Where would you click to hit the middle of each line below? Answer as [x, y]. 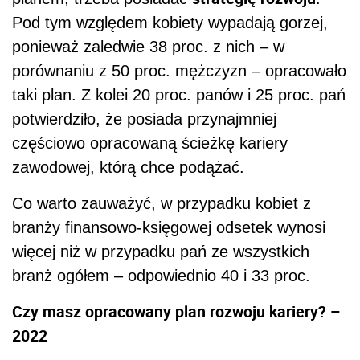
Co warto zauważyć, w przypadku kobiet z [162, 203]
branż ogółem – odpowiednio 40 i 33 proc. [161, 275]
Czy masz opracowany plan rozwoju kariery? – [176, 311]
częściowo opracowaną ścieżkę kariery [150, 143]
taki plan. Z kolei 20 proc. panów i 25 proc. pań [179, 94]
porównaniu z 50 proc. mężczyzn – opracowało [179, 70]
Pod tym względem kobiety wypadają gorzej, [170, 22]
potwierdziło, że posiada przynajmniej [144, 119]
